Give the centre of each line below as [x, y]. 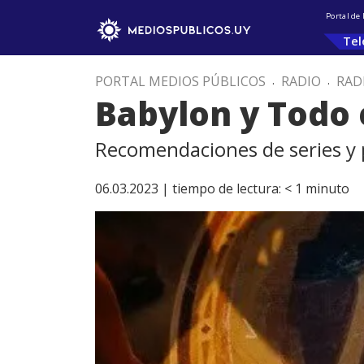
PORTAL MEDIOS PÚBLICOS [180, 81]
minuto [327, 188]
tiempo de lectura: [227, 188]
